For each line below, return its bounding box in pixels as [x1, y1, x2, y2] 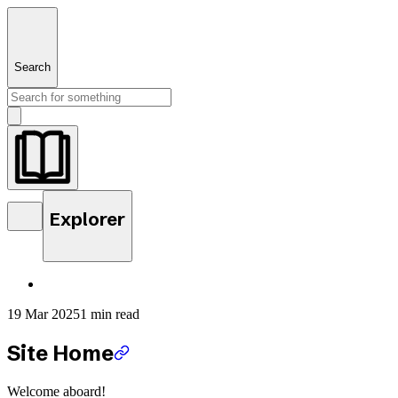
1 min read [80, 306, 139, 322]
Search [14, 60, 51, 74]
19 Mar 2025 [7, 306, 80, 322]
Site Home [7, 340, 114, 367]
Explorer [50, 207, 125, 230]
